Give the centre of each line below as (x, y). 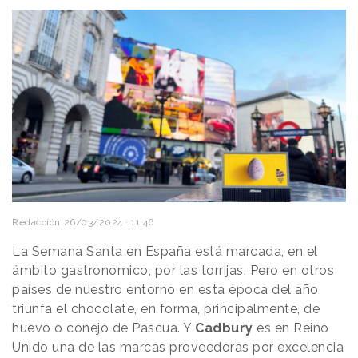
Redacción (36, 222)
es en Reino (293, 328)
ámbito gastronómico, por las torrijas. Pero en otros (173, 270)
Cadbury (226, 328)
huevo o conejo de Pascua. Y (103, 328)
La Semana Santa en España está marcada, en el (165, 251)
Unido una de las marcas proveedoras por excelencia (178, 347)
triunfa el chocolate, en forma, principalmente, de (166, 308)
